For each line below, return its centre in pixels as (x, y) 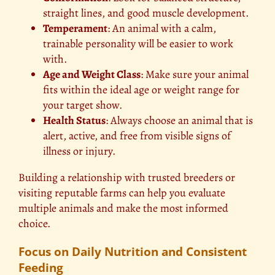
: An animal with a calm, (162, 28)
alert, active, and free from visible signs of (137, 135)
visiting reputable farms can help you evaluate (122, 192)
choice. (34, 223)
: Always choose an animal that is (179, 120)
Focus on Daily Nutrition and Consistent (133, 251)
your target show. (83, 105)
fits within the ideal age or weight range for (141, 89)
